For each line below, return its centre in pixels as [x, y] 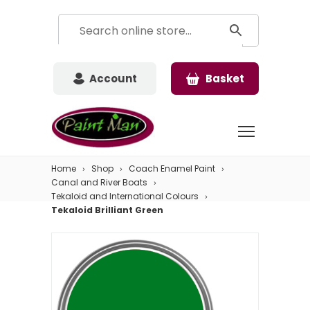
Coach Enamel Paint [172, 169]
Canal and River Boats [99, 183]
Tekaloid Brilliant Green [107, 210]
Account [113, 79]
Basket [225, 79]
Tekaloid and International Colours [125, 197]
